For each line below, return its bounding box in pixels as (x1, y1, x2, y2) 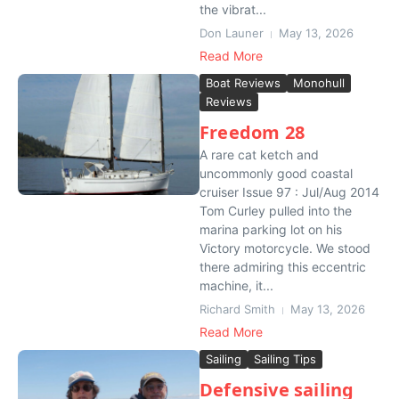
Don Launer (199, 26, 264, 40)
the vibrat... (199, 2, 266, 17)
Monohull (293, 76, 345, 90)
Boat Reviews (206, 76, 281, 90)
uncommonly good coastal (199, 166, 353, 181)
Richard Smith (199, 302, 275, 316)
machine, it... (199, 278, 273, 293)
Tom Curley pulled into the (199, 203, 352, 218)
